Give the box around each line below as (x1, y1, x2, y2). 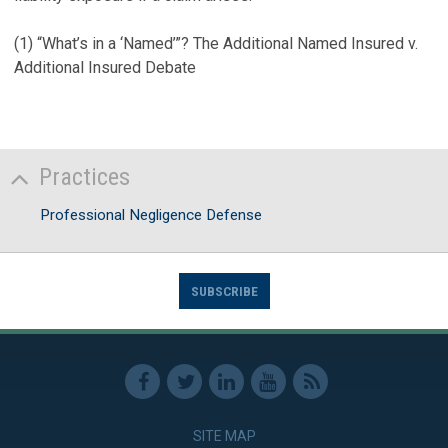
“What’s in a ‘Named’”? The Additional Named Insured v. (33, 34, 418, 53)
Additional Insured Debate (14, 58, 196, 77)
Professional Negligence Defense (40, 206, 262, 224)
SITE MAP (192, 428, 256, 444)
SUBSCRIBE (190, 283, 258, 299)
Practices (39, 162, 130, 191)
